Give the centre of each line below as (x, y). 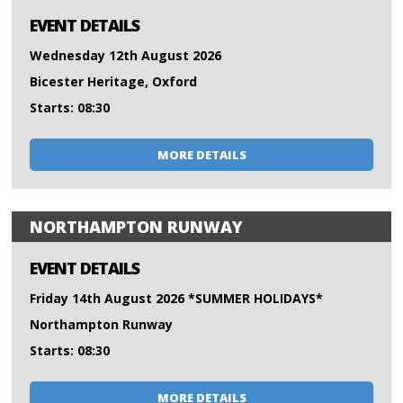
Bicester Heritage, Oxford (114, 82)
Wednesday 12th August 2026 (126, 56)
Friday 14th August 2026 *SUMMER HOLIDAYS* (177, 299)
